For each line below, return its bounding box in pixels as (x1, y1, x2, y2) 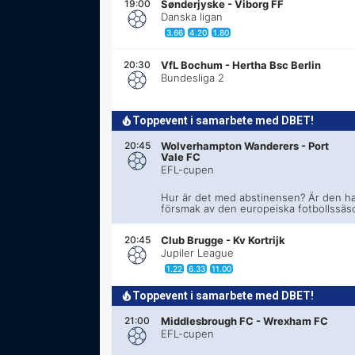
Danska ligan (161, 10, 223, 23)
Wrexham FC (263, 314, 329, 327)
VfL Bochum (161, 58, 223, 71)
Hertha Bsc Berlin (232, 58, 322, 71)
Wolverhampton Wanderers (161, 139, 300, 152)
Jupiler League (161, 246, 235, 259)
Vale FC (161, 150, 201, 163)
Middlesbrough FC (161, 314, 254, 327)
